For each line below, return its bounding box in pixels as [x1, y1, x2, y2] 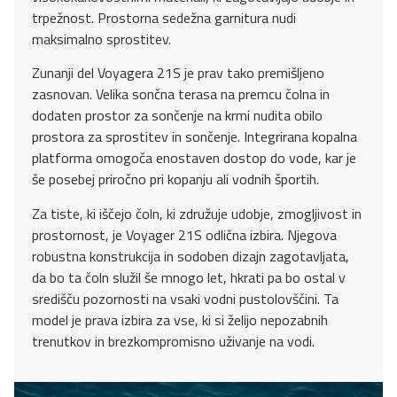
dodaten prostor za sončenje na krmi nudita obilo [32, 105, 323, 127]
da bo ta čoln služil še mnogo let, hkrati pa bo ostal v [32, 266, 346, 288]
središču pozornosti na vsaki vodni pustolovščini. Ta [32, 287, 339, 309]
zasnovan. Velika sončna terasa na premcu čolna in [32, 83, 330, 105]
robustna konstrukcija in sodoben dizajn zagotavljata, [32, 245, 349, 267]
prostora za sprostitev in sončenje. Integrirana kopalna [32, 126, 357, 148]
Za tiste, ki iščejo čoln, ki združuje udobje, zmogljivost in [32, 202, 362, 224]
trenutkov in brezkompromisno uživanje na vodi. [32, 330, 315, 352]
